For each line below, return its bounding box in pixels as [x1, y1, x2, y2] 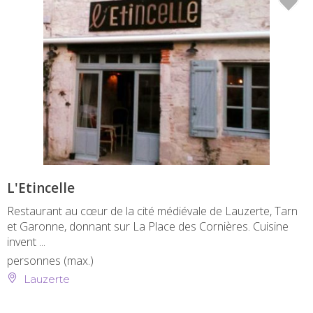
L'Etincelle [7, 178, 75, 197]
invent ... [7, 233, 45, 249]
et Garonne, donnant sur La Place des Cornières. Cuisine [7, 218, 289, 234]
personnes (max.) [7, 252, 94, 268]
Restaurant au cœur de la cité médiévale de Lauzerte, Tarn [7, 203, 298, 219]
